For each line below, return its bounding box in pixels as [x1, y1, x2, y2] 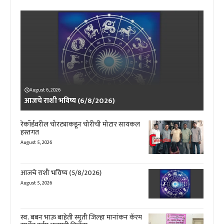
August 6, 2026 [29, 85, 60, 94]
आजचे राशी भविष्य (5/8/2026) [20, 166, 101, 178]
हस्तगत [20, 126, 39, 138]
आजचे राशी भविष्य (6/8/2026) [24, 94, 115, 107]
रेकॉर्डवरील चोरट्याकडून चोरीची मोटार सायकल [20, 118, 140, 130]
